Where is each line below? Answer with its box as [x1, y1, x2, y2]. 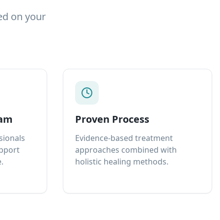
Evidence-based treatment [75, 133, 173, 143]
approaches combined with [75, 144, 177, 155]
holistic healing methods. [75, 156, 168, 167]
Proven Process [75, 112, 149, 126]
